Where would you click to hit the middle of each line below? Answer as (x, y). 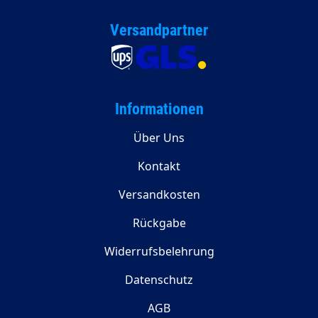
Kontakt (159, 166)
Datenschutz (159, 280)
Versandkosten (159, 194)
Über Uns (159, 138)
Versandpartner (159, 30)
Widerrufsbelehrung (159, 251)
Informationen (159, 109)
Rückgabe (159, 223)
